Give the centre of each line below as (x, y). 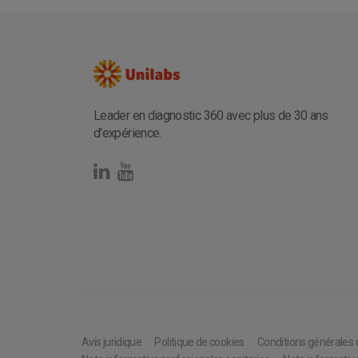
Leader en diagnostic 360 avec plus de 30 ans (211, 115)
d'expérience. (127, 133)
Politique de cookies (199, 342)
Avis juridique (112, 342)
